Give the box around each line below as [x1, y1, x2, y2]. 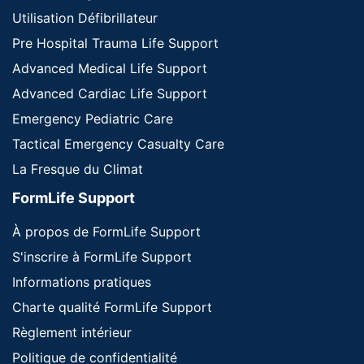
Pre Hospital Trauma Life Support [12, 34, 219, 51]
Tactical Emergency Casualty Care [12, 135, 224, 152]
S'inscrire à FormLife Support [12, 248, 192, 265]
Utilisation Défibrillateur [12, 9, 158, 26]
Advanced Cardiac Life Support [12, 84, 207, 102]
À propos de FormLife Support [12, 223, 201, 240]
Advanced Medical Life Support [12, 59, 207, 76]
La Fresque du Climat [12, 160, 143, 177]
